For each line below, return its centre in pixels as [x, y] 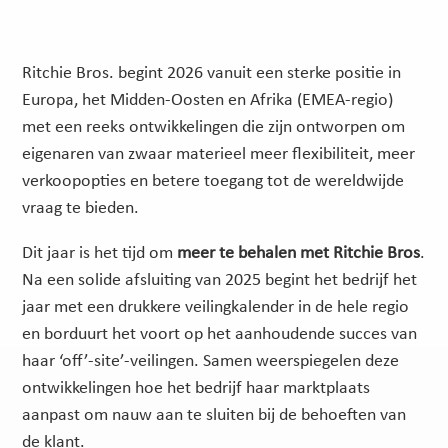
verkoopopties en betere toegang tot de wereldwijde [213, 181]
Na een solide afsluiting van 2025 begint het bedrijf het [220, 280]
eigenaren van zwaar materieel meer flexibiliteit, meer [219, 154]
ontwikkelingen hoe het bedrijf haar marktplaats [196, 388]
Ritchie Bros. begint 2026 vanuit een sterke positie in [212, 73]
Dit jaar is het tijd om [100, 253]
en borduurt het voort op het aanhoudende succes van [220, 334]
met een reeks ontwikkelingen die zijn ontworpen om [214, 127]
